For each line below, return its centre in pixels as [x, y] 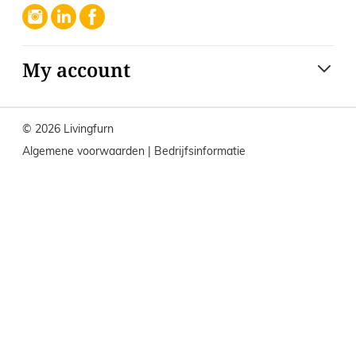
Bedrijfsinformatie [200, 151]
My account [76, 69]
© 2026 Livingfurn [68, 128]
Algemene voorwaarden [85, 151]
